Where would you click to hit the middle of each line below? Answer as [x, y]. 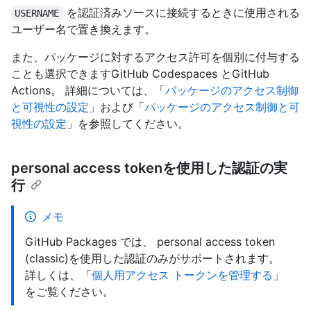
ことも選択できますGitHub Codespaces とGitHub [140, 74]
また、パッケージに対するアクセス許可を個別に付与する [155, 57]
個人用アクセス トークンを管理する [182, 275]
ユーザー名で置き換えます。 [83, 30]
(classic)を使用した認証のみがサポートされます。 [152, 259]
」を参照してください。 [128, 124]
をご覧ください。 [69, 292]
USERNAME [37, 14]
